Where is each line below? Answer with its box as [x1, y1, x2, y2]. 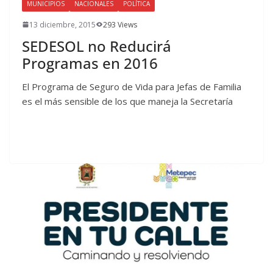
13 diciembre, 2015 [29, 19, 96, 30]
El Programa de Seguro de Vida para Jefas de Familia [22, 80, 241, 93]
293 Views [103, 19, 137, 30]
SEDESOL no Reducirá [22, 35, 171, 56]
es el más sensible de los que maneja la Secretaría [22, 94, 233, 107]
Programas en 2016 [22, 52, 158, 73]
